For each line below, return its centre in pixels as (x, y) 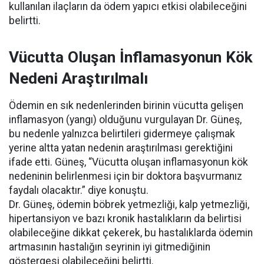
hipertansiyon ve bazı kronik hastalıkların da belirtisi (125, 219)
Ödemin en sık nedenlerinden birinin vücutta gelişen (126, 105)
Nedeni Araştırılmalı (78, 78)
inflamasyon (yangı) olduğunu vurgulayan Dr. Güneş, (125, 120)
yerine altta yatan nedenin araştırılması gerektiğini (121, 148)
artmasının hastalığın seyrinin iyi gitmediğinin (110, 247)
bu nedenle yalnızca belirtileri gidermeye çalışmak (122, 134)
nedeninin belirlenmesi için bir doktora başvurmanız (126, 176)
